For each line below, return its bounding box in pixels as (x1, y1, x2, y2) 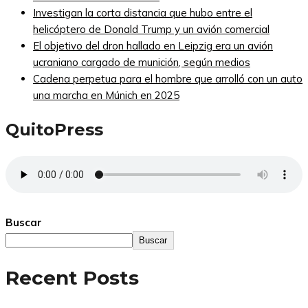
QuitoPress (5, 120, 103, 140)
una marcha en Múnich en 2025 (33, 89, 179, 102)
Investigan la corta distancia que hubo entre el (33, 6, 252, 20)
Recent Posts (5, 266, 139, 290)
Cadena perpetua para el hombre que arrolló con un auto (33, 72, 302, 86)
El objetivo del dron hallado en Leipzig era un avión (33, 39, 273, 53)
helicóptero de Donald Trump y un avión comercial (33, 23, 269, 36)
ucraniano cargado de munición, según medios (33, 56, 250, 69)
